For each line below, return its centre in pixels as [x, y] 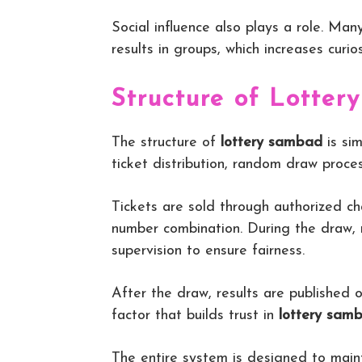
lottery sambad [271, 143]
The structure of [166, 143]
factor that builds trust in [195, 316]
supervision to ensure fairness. [208, 251]
